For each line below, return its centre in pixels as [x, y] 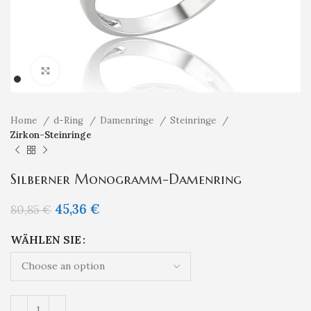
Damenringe [128, 120]
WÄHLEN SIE [46, 239]
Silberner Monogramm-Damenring [126, 179]
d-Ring [70, 120]
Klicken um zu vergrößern [118, 70]
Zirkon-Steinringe [51, 135]
